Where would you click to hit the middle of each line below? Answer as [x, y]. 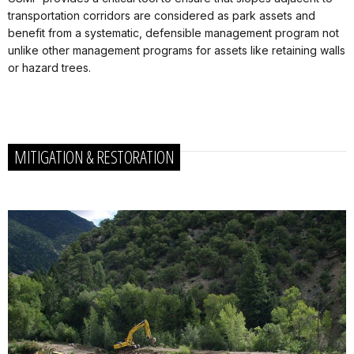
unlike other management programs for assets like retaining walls [177, 51]
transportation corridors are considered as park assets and [162, 16]
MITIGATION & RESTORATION [94, 157]
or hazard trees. [49, 68]
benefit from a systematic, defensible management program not [173, 33]
